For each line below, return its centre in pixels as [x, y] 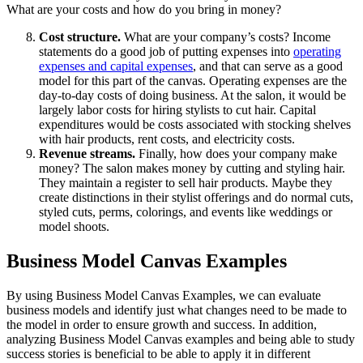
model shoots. [74, 227]
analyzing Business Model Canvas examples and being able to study [181, 339]
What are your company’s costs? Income [227, 37]
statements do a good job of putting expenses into [166, 52]
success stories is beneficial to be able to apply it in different [158, 353]
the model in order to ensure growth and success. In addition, [162, 324]
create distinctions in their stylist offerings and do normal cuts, [196, 198]
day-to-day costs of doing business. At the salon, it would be [192, 96]
